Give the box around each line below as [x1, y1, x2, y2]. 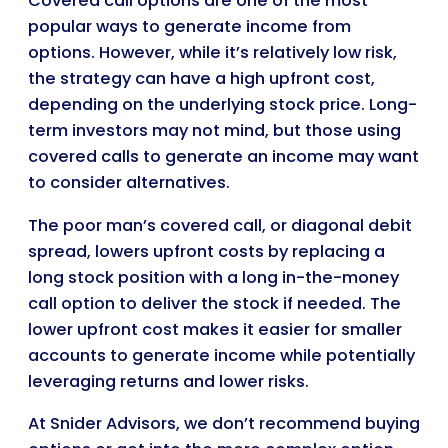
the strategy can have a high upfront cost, [28, 67, 375, 91]
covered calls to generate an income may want [28, 145, 419, 169]
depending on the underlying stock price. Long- [28, 93, 417, 117]
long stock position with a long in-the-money [28, 265, 399, 289]
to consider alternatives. [28, 171, 230, 195]
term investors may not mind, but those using [28, 119, 401, 143]
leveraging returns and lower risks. [28, 369, 309, 393]
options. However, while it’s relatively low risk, [28, 41, 397, 65]
